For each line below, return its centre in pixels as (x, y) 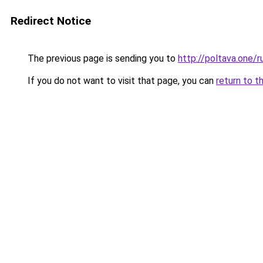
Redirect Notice (51, 21)
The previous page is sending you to (102, 58)
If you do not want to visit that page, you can (121, 81)
